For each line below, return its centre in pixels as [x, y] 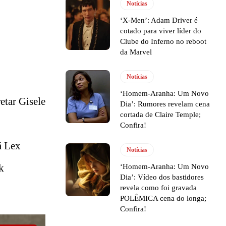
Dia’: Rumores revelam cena [165, 104]
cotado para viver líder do [161, 31]
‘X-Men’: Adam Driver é [159, 20]
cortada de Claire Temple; [161, 114]
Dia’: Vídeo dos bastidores [162, 177]
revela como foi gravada [159, 187]
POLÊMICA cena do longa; [163, 198]
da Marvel [136, 52]
